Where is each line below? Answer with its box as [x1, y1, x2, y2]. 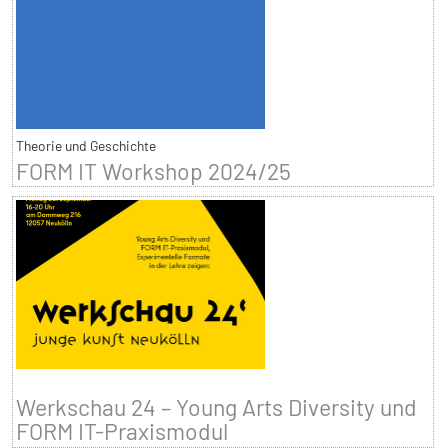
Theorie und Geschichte [15, 137, 156, 155]
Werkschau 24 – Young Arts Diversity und [15, 393, 417, 422]
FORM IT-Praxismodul [15, 417, 228, 446]
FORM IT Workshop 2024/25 [15, 157, 291, 186]
